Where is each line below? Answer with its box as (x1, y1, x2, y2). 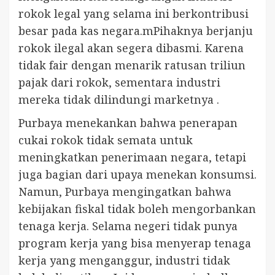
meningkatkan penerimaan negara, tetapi (18, 149, 246, 165)
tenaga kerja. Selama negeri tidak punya (18, 218, 238, 233)
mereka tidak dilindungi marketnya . (18, 91, 219, 107)
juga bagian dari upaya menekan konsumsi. (18, 166, 257, 182)
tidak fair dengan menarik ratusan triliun (18, 57, 246, 72)
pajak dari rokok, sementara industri (18, 74, 220, 90)
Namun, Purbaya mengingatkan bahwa (18, 184, 231, 199)
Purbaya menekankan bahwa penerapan (18, 115, 238, 130)
